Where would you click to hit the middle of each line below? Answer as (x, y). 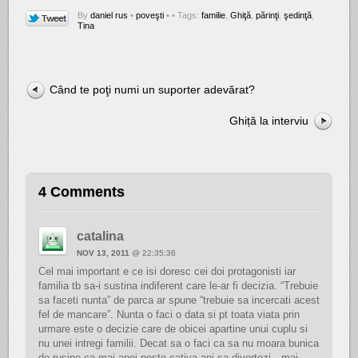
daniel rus (109, 15)
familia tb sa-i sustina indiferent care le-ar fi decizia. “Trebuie (178, 286)
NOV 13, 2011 (103, 253)
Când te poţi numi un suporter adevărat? (153, 89)
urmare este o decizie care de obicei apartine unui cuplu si (173, 329)
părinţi (268, 15)
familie (214, 15)
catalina (100, 237)
